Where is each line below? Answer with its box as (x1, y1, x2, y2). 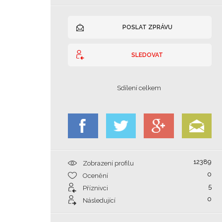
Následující (83, 197, 115, 204)
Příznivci (83, 184, 108, 192)
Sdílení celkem (117, 84, 163, 92)
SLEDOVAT (131, 52, 163, 58)
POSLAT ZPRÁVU (122, 24, 172, 31)
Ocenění (83, 172, 108, 179)
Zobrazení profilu (83, 160, 134, 167)
